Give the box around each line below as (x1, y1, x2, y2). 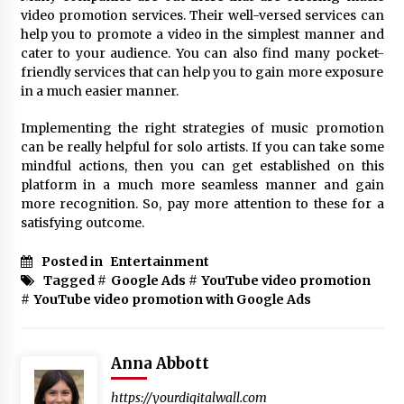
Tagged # (42, 271, 106, 289)
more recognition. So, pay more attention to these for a (20, 195, 384, 212)
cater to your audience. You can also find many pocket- (20, 44, 384, 61)
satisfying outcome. (20, 214, 144, 231)
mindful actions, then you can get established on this (20, 157, 384, 174)
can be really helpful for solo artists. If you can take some (20, 138, 384, 155)
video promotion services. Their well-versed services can (20, 6, 384, 23)
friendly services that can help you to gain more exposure (20, 63, 384, 80)
